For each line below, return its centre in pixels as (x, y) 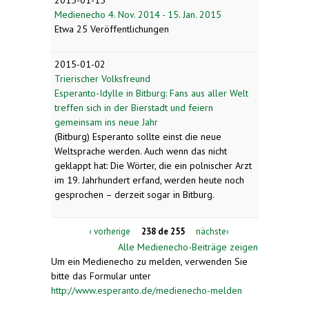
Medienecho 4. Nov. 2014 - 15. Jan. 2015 (138, 14)
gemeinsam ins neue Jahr (106, 122)
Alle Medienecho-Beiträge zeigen (188, 247)
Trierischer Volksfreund (102, 78)
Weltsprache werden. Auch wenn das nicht (141, 151)
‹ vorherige (110, 231)
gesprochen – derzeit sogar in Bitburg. (134, 194)
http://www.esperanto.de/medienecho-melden (147, 291)
